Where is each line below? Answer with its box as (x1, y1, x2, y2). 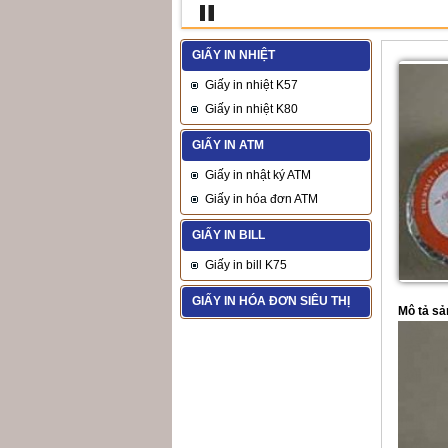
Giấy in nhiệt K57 (205, 78, 298, 92)
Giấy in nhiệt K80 (205, 102, 298, 116)
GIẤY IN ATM (192, 138, 264, 152)
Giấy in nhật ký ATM (205, 168, 311, 182)
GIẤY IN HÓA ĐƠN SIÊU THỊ (192, 294, 350, 308)
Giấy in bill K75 (205, 258, 287, 272)
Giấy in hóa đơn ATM (205, 192, 318, 206)
